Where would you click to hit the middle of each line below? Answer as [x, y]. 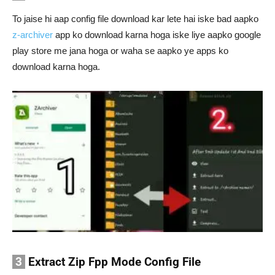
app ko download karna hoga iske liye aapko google [157, 35]
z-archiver [33, 35]
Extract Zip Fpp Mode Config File [113, 262]
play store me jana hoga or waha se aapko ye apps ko [120, 51]
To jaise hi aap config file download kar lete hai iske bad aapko [135, 19]
